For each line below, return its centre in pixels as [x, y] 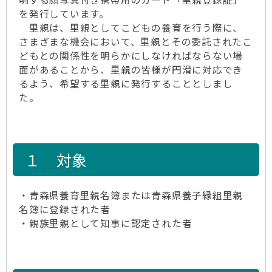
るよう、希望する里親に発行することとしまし [126, 83]
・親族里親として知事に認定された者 [111, 223]
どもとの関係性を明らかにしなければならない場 [131, 56]
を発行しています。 [64, 14]
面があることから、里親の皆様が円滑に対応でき [131, 70]
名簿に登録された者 [65, 209]
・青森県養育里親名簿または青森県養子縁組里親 [131, 195]
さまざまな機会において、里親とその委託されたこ [136, 42]
